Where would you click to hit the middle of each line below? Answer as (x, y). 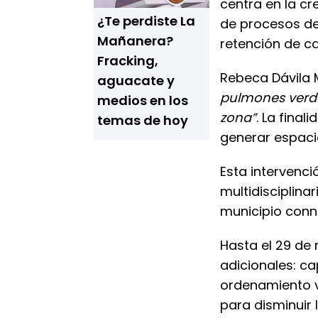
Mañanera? (135, 41)
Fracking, (128, 61)
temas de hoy (143, 120)
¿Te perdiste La (146, 21)
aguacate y (136, 81)
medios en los (143, 100)
